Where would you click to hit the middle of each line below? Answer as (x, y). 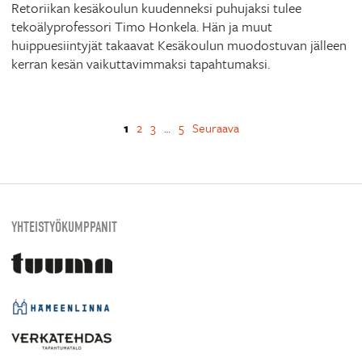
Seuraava (215, 128)
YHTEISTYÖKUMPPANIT (64, 227)
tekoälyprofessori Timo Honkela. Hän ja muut (142, 27)
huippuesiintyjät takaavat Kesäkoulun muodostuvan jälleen (179, 45)
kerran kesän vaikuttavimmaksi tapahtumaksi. (141, 64)
